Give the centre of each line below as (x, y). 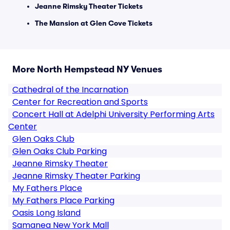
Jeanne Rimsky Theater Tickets (89, 6)
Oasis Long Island (46, 213)
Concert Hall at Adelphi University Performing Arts (113, 114)
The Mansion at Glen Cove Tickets (94, 23)
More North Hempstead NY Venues (87, 69)
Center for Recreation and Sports (80, 102)
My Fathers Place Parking (63, 200)
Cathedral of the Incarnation (70, 90)
